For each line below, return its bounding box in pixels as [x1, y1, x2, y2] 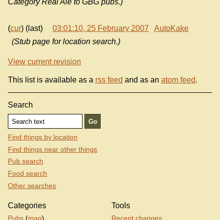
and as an [123, 76, 161, 84]
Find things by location [8, 133, 78, 141]
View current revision [8, 57, 81, 66]
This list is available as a [8, 76, 95, 84]
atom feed [161, 76, 195, 84]
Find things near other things [8, 145, 97, 153]
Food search [8, 169, 47, 177]
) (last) [21, 24, 53, 33]
